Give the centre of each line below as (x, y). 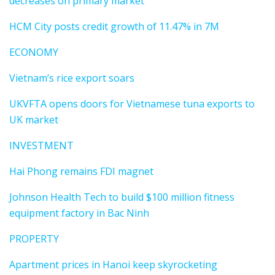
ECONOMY (34, 52)
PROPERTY (34, 239)
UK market (34, 120)
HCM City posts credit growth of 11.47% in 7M (114, 27)
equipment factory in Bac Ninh (79, 213)
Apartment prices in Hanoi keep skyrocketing (113, 265)
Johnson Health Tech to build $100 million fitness (122, 197)
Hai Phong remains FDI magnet (81, 172)
